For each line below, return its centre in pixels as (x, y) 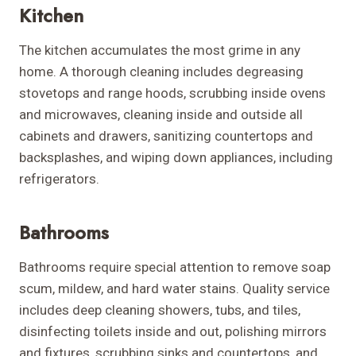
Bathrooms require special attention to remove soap (175, 267)
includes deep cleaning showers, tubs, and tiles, (160, 310)
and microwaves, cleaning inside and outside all (161, 115)
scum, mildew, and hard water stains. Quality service (174, 289)
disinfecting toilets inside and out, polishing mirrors (173, 332)
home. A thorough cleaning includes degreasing (161, 72)
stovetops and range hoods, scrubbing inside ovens (172, 93)
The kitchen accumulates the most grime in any (160, 50)
